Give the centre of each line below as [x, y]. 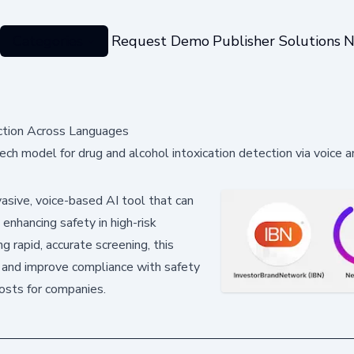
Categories [47, 41]
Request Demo [160, 41]
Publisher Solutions [276, 41]
